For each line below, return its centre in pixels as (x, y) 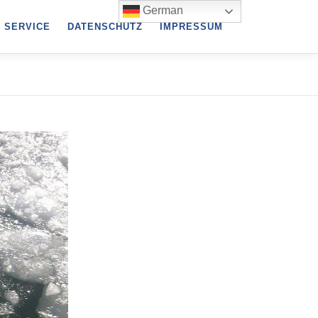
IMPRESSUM (191, 27)
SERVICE (27, 27)
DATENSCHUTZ (105, 27)
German (162, 11)
